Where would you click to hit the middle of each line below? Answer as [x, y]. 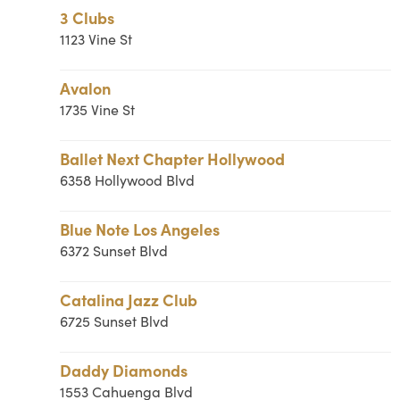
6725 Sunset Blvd [115, 321]
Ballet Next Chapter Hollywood [173, 158]
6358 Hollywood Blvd [128, 180]
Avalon [86, 88]
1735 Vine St [98, 109]
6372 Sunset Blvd [114, 250]
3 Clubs [87, 17]
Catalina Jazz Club [129, 300]
